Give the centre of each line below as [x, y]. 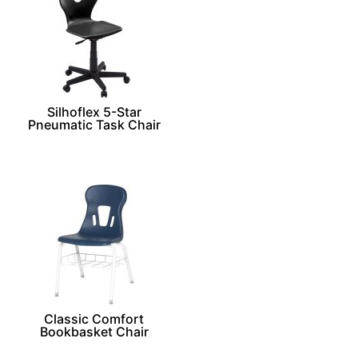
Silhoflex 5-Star [94, 112]
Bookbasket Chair [94, 332]
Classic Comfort [94, 319]
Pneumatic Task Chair [94, 125]
